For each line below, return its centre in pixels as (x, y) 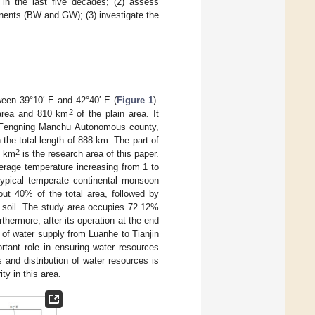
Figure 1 (135, 101)
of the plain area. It (116, 114)
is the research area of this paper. (89, 154)
